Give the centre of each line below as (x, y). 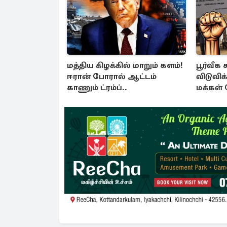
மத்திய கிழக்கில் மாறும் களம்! (125, 66)
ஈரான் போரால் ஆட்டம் (112, 77)
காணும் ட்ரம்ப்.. (97, 88)
